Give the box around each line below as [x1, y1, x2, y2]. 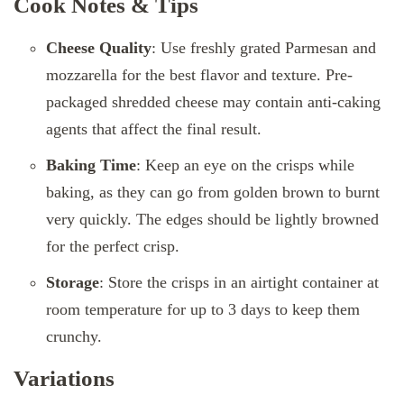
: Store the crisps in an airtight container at [99, 272, 379, 291]
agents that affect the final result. [46, 119, 262, 138]
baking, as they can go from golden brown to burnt [46, 182, 380, 201]
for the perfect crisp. [46, 236, 179, 255]
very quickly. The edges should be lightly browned [46, 209, 379, 228]
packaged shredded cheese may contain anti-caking [46, 92, 381, 111]
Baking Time [46, 155, 136, 174]
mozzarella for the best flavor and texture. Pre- [46, 65, 353, 84]
